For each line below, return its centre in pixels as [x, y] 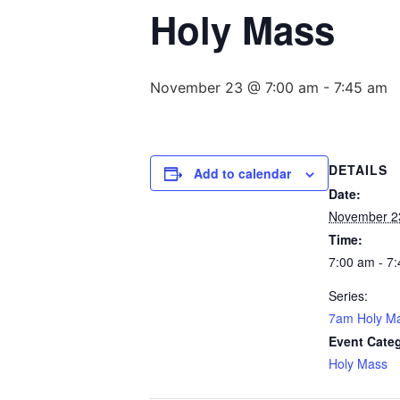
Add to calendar [242, 173]
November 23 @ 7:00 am [234, 87]
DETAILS [358, 170]
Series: [348, 296]
